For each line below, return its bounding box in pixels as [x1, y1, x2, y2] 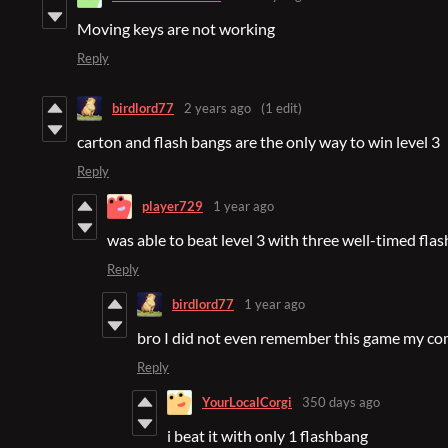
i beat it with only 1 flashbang [167, 425, 368, 445]
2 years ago [184, 100, 251, 117]
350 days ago [302, 394, 380, 411]
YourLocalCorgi [202, 394, 292, 411]
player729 [142, 198, 203, 215]
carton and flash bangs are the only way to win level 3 [77, 131, 440, 151]
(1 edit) [261, 100, 302, 117]
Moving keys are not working [77, 18, 275, 38]
